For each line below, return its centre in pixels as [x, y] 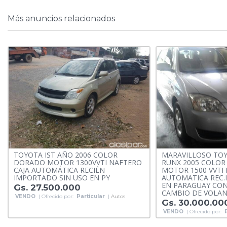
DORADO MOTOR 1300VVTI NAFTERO [78, 163]
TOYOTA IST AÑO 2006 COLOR [66, 155]
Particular [91, 197]
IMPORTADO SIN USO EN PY [62, 178]
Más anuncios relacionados [61, 19]
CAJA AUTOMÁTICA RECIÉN [59, 170]
